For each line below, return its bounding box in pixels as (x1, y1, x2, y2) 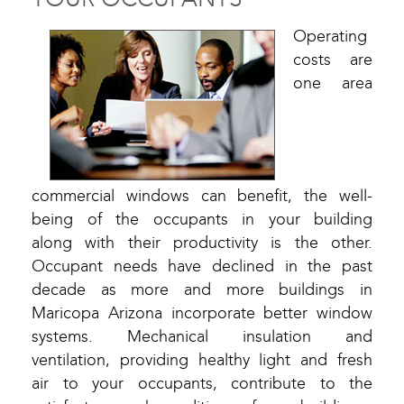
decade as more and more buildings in (32, 280, 372, 300)
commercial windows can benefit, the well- (32, 187, 372, 207)
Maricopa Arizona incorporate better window (32, 304, 372, 324)
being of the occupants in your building (32, 210, 372, 230)
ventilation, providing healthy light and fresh (32, 351, 372, 371)
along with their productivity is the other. (32, 234, 372, 253)
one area (293, 74, 372, 94)
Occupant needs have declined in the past (32, 257, 372, 277)
